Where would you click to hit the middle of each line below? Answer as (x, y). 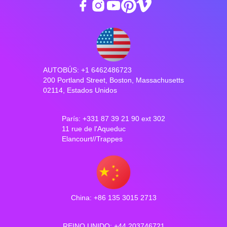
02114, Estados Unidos (80, 90)
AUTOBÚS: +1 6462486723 (87, 70)
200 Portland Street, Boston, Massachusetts (113, 80)
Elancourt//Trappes (92, 139)
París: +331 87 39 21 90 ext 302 (113, 119)
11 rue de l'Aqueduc (94, 129)
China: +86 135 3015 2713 (113, 198)
